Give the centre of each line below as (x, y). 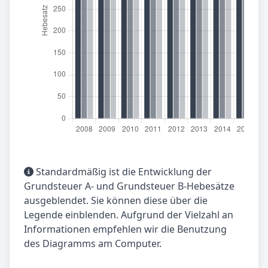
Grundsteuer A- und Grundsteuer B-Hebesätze (129, 186)
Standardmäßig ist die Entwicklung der (123, 172)
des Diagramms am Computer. (93, 244)
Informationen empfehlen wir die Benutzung (125, 229)
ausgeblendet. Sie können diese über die (116, 201)
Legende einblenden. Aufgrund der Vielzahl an (129, 215)
